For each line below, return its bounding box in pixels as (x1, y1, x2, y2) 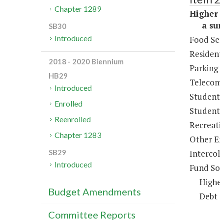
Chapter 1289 (55, 4, 102, 14)
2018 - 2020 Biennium (49, 57, 124, 66)
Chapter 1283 (55, 130, 102, 140)
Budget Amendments (48, 186, 141, 198)
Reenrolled (55, 114, 91, 124)
